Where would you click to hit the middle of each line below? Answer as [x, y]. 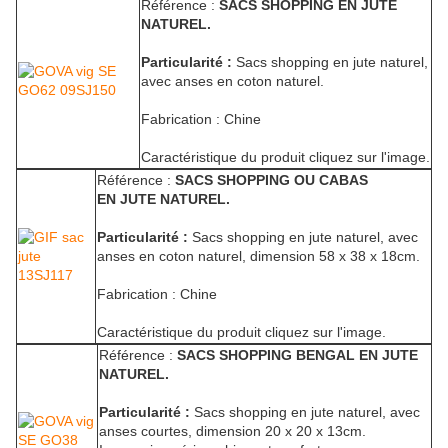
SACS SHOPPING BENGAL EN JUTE [297, 355]
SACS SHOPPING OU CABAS [271, 180]
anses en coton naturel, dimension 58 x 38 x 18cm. [258, 256]
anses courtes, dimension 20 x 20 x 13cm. [232, 431]
